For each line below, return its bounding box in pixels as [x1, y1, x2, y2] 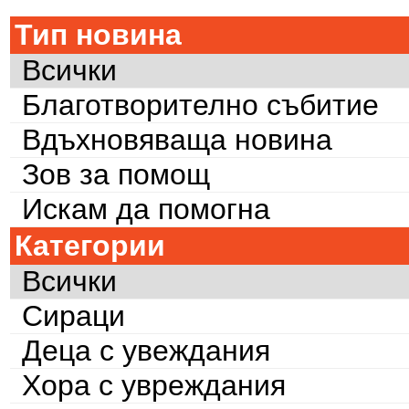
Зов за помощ [21, 158, 210, 192]
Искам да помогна [21, 193, 270, 226]
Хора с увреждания [21, 369, 286, 403]
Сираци [21, 299, 125, 333]
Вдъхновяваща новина [21, 123, 332, 157]
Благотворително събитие [21, 89, 379, 122]
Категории [15, 229, 165, 263]
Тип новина [15, 18, 182, 52]
